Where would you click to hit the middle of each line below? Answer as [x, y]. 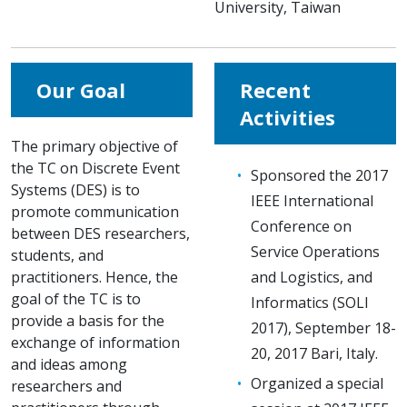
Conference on [301, 226]
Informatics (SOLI [310, 302]
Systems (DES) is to [75, 189]
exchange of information [95, 342]
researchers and [66, 386]
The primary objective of [94, 146]
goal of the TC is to [76, 298]
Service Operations [315, 251]
